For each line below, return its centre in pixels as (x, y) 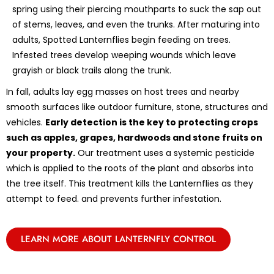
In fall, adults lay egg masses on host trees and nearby (123, 91)
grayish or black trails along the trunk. (92, 70)
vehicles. (26, 122)
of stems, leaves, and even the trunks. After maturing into (136, 24)
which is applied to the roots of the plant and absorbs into (130, 168)
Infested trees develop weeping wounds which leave (124, 55)
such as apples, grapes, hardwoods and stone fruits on (134, 137)
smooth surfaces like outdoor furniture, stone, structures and (137, 107)
